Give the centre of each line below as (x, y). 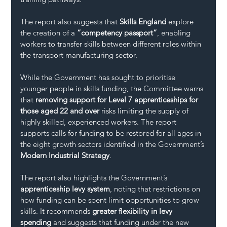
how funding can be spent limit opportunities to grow (111, 200)
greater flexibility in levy (134, 211)
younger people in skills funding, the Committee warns (113, 88)
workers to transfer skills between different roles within (112, 44)
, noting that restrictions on (156, 188)
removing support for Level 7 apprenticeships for (118, 99)
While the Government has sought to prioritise (99, 77)
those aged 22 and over (60, 110)
